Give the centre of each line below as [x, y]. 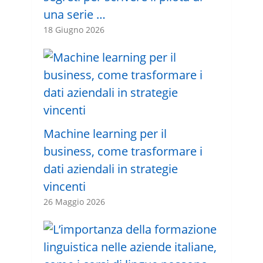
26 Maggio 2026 [74, 202]
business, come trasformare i [123, 151]
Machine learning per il [105, 134]
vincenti [64, 186]
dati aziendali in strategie [110, 169]
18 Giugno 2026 [74, 30]
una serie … [74, 14]
